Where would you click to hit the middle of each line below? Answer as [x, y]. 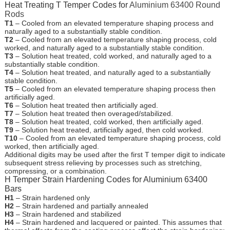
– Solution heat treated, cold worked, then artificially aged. [108, 122]
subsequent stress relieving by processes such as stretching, [103, 163]
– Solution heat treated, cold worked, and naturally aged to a [112, 56]
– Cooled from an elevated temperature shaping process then [114, 89]
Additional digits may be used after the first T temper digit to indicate [115, 155]
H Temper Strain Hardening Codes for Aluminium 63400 [106, 180]
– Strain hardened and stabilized [67, 214]
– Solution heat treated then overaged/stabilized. [93, 114]
